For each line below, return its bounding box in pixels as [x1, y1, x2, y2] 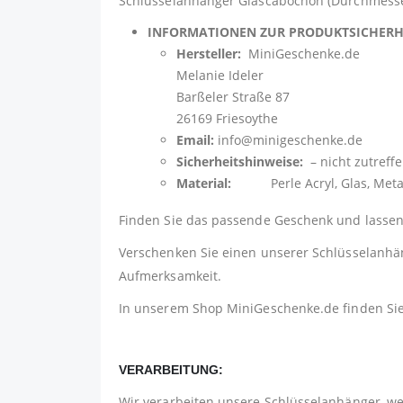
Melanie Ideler [176, 67, 264, 85]
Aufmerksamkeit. [119, 267, 222, 285]
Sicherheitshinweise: [176, 153, 303, 171]
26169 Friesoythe [176, 110, 278, 128]
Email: [176, 131, 214, 149]
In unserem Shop [119, 300, 228, 318]
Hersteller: [176, 45, 245, 63]
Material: [176, 175, 231, 193]
